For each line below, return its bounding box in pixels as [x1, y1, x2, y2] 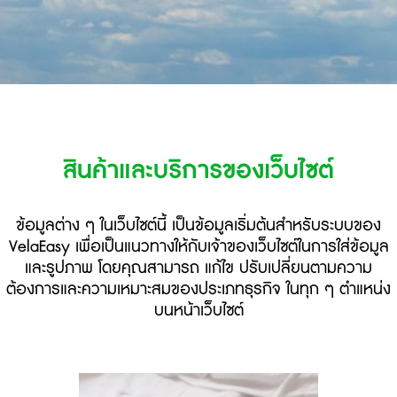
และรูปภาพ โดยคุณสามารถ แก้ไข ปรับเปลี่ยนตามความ [25, 256, 372, 280]
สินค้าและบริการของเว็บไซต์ [63, 152, 334, 189]
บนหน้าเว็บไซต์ [153, 299, 244, 323]
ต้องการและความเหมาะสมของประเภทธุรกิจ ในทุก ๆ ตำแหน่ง [6, 277, 391, 301]
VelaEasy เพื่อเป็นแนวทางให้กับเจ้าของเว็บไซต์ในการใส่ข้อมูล [8, 235, 389, 259]
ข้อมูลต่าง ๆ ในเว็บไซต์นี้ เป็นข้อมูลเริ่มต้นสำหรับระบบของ [16, 214, 381, 237]
